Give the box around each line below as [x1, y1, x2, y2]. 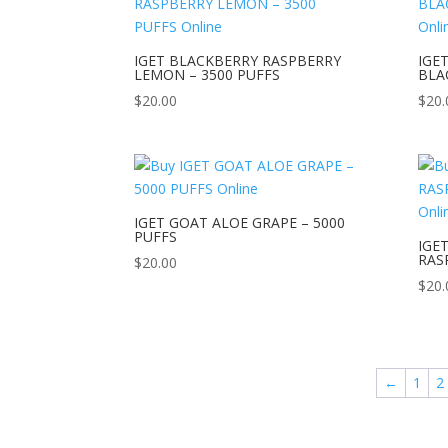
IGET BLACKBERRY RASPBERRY [134, 50, 342, 70]
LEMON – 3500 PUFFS [134, 64, 281, 84]
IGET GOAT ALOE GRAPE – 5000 [134, 212, 346, 232]
